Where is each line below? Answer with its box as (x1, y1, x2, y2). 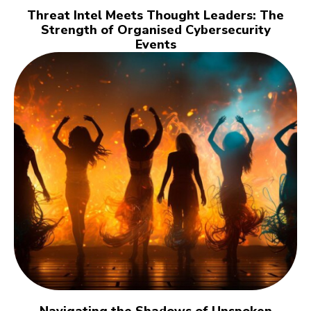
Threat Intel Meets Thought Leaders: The (27, 7, 284, 24)
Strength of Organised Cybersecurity (40, 22, 271, 39)
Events (135, 36, 176, 53)
